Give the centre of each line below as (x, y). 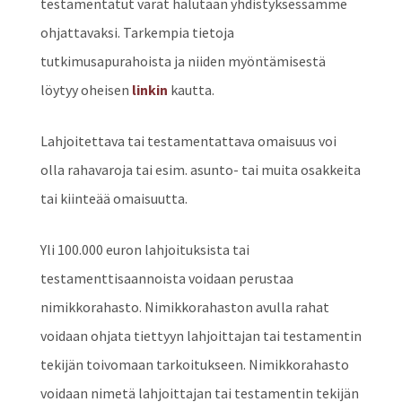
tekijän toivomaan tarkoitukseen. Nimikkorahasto (194, 365)
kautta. (191, 90)
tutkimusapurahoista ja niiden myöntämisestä (183, 61)
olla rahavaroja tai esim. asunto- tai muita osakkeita (200, 170)
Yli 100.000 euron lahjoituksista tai (144, 250)
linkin (149, 90)
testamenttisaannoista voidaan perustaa (166, 279)
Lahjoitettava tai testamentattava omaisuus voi (188, 141)
